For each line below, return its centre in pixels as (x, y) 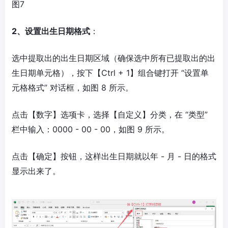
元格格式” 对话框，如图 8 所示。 (73, 88)
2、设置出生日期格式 (51, 31)
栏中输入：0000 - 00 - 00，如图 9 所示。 (91, 130)
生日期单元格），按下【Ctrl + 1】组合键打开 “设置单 (110, 73)
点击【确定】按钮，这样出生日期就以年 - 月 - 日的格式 (114, 156)
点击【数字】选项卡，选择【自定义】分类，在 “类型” (110, 115)
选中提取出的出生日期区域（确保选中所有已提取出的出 (113, 58)
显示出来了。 (36, 171)
